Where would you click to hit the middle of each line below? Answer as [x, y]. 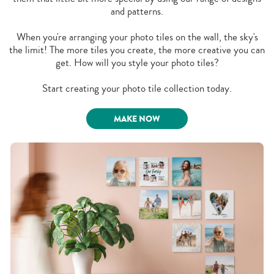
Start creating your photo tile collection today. [137, 88]
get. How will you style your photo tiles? [137, 62]
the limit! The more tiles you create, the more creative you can [137, 50]
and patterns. [137, 11]
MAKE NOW [137, 119]
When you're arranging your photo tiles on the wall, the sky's [137, 37]
